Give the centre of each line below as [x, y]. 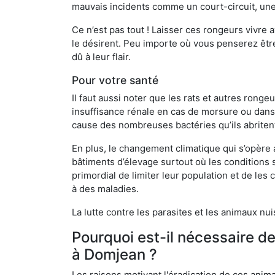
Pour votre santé [115, 80]
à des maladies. [105, 188]
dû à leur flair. [101, 56]
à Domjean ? [114, 254]
